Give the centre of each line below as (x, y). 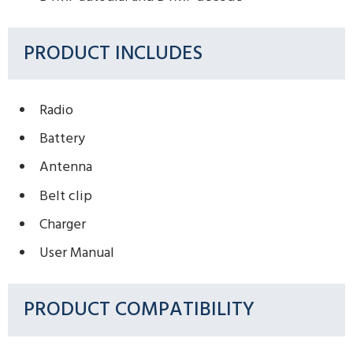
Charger (62, 225)
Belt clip (65, 196)
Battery (62, 139)
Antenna (65, 168)
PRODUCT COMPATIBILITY (139, 310)
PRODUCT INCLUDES (113, 54)
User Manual (76, 253)
